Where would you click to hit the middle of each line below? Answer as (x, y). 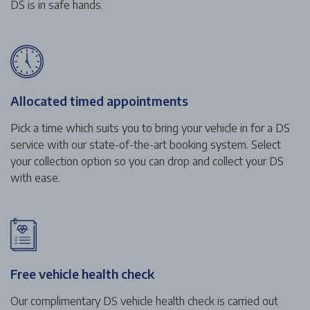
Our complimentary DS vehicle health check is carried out (144, 301)
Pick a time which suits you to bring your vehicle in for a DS (150, 128)
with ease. (35, 177)
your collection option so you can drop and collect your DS (147, 161)
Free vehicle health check (82, 273)
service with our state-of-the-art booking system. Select (146, 144)
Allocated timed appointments (99, 100)
